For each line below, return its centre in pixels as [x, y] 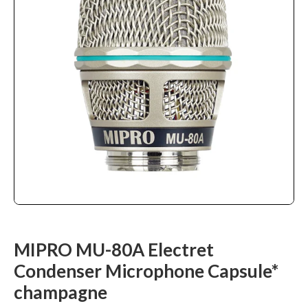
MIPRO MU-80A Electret [114, 250]
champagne [60, 293]
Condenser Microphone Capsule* [146, 271]
